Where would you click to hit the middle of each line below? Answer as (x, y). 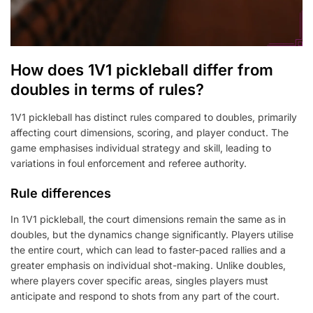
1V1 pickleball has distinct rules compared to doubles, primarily (154, 117)
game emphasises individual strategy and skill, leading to (141, 147)
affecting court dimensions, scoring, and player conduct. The (150, 132)
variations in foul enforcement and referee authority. (129, 163)
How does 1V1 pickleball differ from (142, 70)
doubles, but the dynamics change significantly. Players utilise (152, 234)
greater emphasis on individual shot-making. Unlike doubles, (148, 265)
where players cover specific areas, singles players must (139, 280)
